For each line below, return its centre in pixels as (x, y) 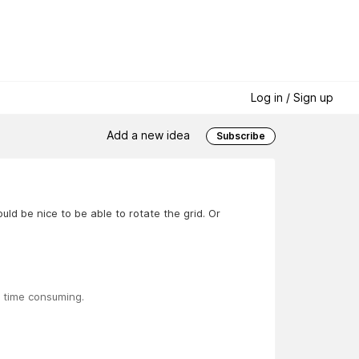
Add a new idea (148, 135)
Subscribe (241, 136)
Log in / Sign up (292, 98)
